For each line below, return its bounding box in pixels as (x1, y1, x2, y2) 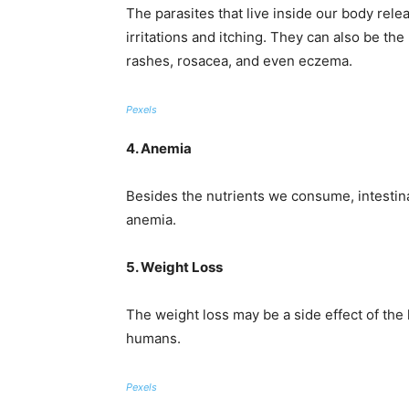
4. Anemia (126, 140, 192, 157)
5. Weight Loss (126, 258, 223, 276)
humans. (126, 330, 181, 347)
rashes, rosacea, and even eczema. (126, 52, 352, 69)
